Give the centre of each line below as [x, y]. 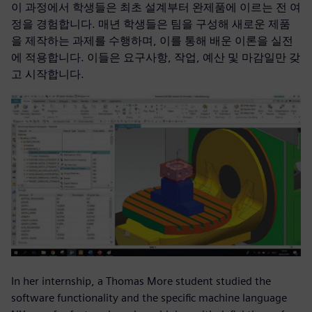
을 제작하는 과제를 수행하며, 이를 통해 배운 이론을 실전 [152, 40]
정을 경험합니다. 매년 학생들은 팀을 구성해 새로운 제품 [151, 24]
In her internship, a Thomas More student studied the [141, 281]
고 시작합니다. [48, 74]
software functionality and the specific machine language [149, 298]
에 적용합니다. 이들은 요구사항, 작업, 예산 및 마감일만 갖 [156, 57]
